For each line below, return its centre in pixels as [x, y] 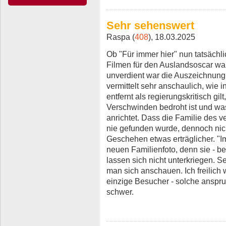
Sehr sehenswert [150, 26]
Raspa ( [121, 37]
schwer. [120, 192]
